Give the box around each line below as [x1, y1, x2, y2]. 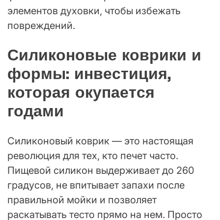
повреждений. [7, 19, 75, 31]
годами [7, 101, 64, 122]
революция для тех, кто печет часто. [7, 149, 178, 162]
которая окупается [7, 82, 155, 103]
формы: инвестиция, [7, 63, 171, 84]
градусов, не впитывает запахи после [7, 179, 185, 191]
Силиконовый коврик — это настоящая [7, 135, 193, 147]
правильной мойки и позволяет [7, 193, 157, 206]
